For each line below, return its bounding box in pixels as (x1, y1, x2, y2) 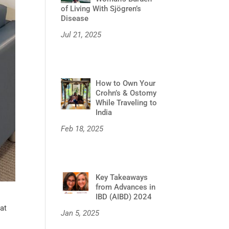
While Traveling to (96, 98, 157, 108)
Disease (61, 14, 89, 24)
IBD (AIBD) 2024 (96, 192, 152, 202)
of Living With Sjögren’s (61, 4, 142, 14)
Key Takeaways (96, 173, 148, 182)
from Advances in (96, 182, 156, 192)
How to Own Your (96, 79, 156, 88)
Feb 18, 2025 (61, 124, 104, 134)
